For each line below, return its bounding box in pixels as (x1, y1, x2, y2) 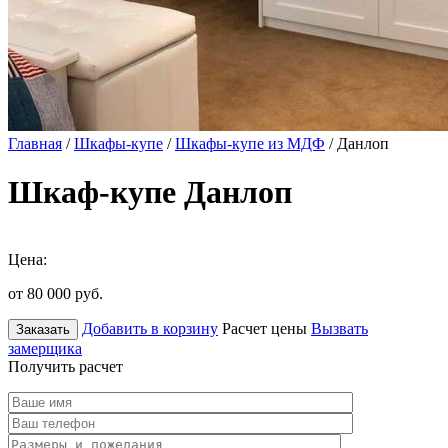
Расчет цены (222, 319, 307, 337)
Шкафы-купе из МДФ (175, 135, 325, 152)
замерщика (8, 339, 82, 357)
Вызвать (311, 319, 368, 337)
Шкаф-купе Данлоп (8, 174, 292, 211)
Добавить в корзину (82, 319, 218, 337)
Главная (8, 135, 62, 152)
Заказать (16, 321, 70, 337)
